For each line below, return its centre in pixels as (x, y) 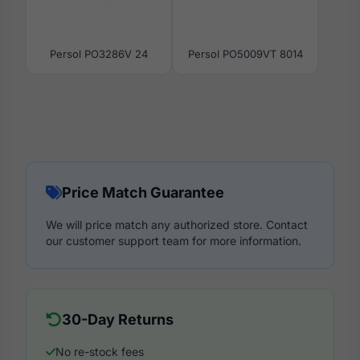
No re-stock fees (100, 351)
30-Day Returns (118, 319)
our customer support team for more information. (174, 240)
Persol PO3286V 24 (99, 53)
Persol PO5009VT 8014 (245, 53)
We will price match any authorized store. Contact (177, 224)
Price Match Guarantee (143, 192)
